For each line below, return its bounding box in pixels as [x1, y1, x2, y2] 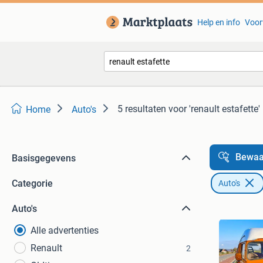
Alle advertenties [31, 225, 99, 236]
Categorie [12, 178, 53, 189]
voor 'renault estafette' [168, 103, 260, 114]
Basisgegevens [12, 153, 76, 164]
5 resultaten [117, 103, 166, 114]
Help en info [197, 18, 240, 27]
